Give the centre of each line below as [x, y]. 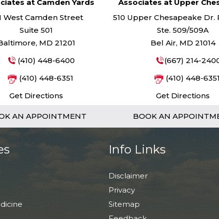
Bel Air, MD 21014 [183, 43]
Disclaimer [128, 176]
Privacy [122, 190]
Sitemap [124, 204]
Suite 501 [36, 30]
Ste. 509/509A [183, 30]
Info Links [137, 149]
